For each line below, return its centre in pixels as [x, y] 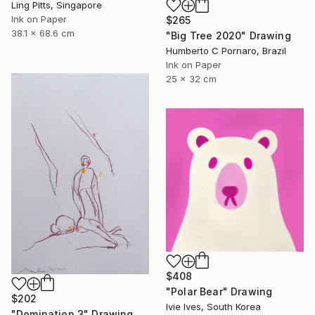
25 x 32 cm [191, 79]
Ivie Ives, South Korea [213, 307]
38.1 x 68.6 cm [43, 33]
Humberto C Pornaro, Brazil [226, 51]
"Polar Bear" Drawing [219, 292]
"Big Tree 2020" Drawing [229, 36]
